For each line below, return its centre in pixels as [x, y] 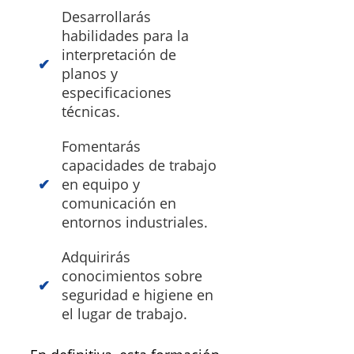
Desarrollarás [106, 16]
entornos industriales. [135, 222]
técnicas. [91, 111]
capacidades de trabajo [139, 165]
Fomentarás [101, 146]
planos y [90, 73]
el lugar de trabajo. [124, 313]
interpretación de [119, 54]
